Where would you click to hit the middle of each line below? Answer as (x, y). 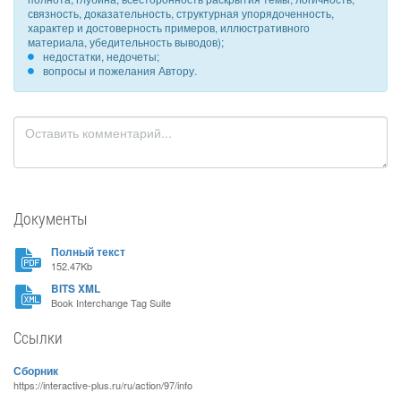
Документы (51, 218)
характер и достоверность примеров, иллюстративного (169, 27)
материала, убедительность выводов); (126, 42)
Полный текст (88, 252)
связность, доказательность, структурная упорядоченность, (181, 13)
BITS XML (76, 289)
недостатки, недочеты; (101, 56)
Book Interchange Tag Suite (111, 303)
